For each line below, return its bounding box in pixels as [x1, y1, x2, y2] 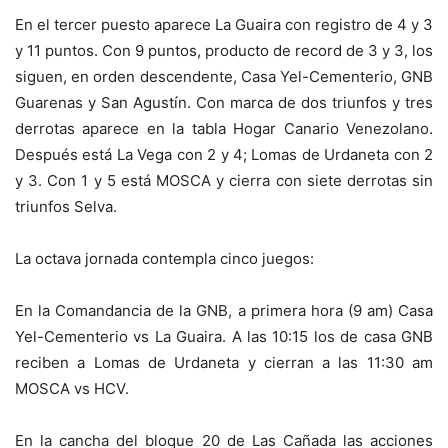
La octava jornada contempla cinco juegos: [15, 249, 314, 269]
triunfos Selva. [15, 197, 117, 217]
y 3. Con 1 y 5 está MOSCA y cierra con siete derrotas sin [15, 171, 433, 191]
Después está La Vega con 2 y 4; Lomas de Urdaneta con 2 [15, 145, 433, 165]
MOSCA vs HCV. [15, 379, 129, 399]
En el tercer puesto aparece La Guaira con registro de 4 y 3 [15, 15, 433, 35]
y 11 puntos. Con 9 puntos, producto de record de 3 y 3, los [15, 41, 433, 61]
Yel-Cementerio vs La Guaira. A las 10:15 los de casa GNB [15, 327, 433, 347]
